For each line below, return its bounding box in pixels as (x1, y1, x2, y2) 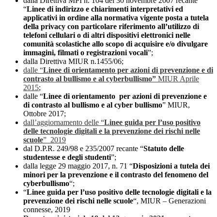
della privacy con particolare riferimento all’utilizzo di (23, 22, 199, 31)
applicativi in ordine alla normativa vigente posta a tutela (23, 14, 209, 22)
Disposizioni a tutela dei (133, 162, 210, 170)
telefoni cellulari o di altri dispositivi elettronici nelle (23, 31, 190, 40)
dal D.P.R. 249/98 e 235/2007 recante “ (23, 144, 143, 153)
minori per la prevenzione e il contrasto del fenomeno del (23, 170, 208, 179)
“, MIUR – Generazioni (133, 197, 206, 205)
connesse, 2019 (23, 205, 70, 214)
